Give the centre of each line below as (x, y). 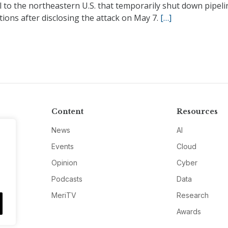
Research (193, 195)
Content (67, 111)
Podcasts (67, 179)
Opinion (64, 162)
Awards (189, 211)
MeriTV (64, 195)
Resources (197, 111)
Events (62, 146)
